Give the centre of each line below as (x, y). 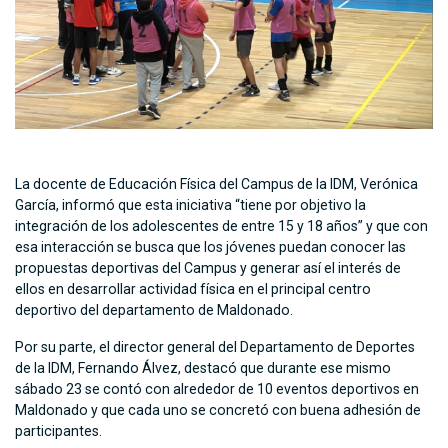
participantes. (58, 431)
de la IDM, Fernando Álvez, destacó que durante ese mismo (203, 368)
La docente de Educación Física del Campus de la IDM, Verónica (216, 184)
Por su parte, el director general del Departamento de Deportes (215, 347)
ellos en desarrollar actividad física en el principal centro (193, 289)
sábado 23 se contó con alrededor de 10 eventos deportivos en (217, 389)
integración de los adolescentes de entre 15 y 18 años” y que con (221, 226)
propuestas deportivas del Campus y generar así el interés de (208, 268)
